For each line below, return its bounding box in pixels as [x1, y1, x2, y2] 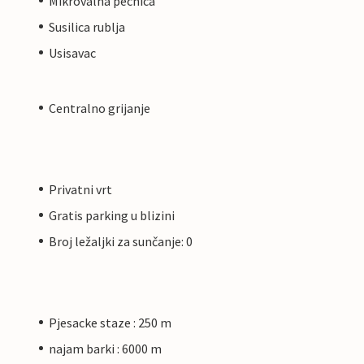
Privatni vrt [49, 180, 112, 197]
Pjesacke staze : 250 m [49, 314, 171, 331]
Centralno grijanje [49, 99, 150, 116]
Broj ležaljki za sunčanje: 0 [49, 232, 193, 249]
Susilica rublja [49, 18, 125, 35]
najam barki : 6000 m [49, 340, 162, 357]
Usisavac [49, 44, 96, 61]
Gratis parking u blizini [49, 206, 175, 223]
